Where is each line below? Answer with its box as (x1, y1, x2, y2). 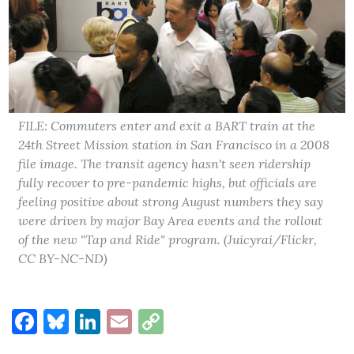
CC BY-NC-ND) (18, 250, 108, 266)
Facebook (37, 304, 147, 337)
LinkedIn (100, 304, 204, 337)
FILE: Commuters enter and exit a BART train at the (18, 117, 316, 134)
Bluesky (69, 304, 161, 337)
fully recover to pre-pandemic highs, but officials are (18, 174, 318, 190)
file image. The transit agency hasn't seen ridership (18, 155, 311, 171)
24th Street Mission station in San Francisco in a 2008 (18, 136, 330, 153)
